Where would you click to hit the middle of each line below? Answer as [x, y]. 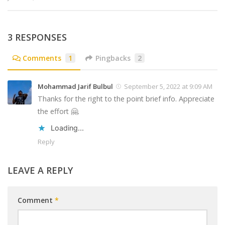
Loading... [67, 128]
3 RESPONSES [37, 37]
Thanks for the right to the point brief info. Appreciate [126, 99]
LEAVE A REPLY [40, 171]
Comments [42, 58]
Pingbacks [113, 58]
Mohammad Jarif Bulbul [75, 87]
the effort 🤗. [59, 111]
